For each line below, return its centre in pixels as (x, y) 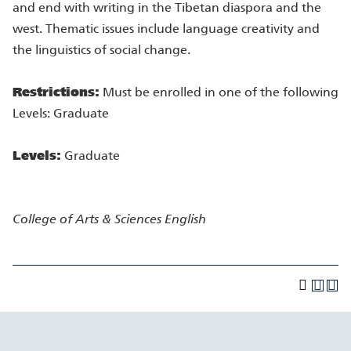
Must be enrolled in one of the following (219, 92)
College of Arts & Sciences (87, 219)
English (185, 219)
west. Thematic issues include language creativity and (166, 29)
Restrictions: (56, 92)
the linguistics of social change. (101, 50)
